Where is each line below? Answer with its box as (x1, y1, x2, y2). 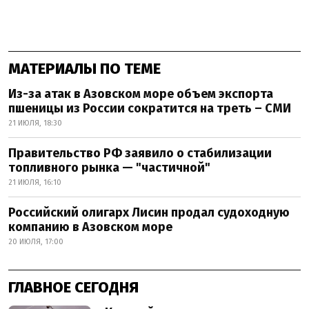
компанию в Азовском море (8, 219, 172, 235)
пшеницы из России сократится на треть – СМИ (8, 100, 291, 116)
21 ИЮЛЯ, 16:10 (8, 177, 61, 187)
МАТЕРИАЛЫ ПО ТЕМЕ (8, 59, 161, 78)
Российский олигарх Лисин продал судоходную (8, 204, 290, 220)
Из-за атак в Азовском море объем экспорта (8, 86, 273, 101)
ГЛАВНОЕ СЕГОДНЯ (8, 277, 139, 297)
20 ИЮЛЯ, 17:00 (8, 237, 63, 246)
